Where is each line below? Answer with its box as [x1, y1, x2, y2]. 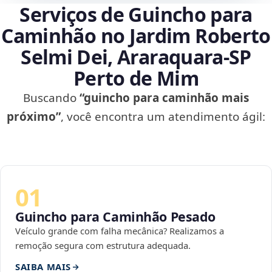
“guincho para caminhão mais [80, 90, 249, 106]
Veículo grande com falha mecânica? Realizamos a [15, 225, 224, 237]
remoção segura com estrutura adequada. [15, 239, 191, 252]
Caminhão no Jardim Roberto [1, 22, 271, 49]
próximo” [7, 109, 61, 125]
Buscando [23, 90, 80, 106]
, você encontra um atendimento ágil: [61, 109, 265, 125]
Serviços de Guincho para [19, 1, 253, 28]
